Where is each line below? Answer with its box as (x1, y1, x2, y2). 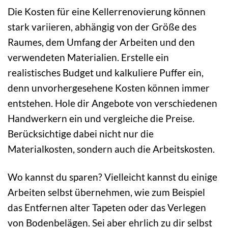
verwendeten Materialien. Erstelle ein (8, 51, 169, 64)
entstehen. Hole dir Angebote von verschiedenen (8, 97, 217, 109)
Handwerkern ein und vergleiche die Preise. (8, 112, 194, 125)
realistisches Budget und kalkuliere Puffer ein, (8, 67, 204, 79)
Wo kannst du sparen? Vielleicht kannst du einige (8, 171, 217, 183)
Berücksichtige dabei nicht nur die (8, 128, 154, 140)
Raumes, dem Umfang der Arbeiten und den (8, 36, 195, 48)
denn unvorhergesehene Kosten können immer (8, 82, 210, 94)
